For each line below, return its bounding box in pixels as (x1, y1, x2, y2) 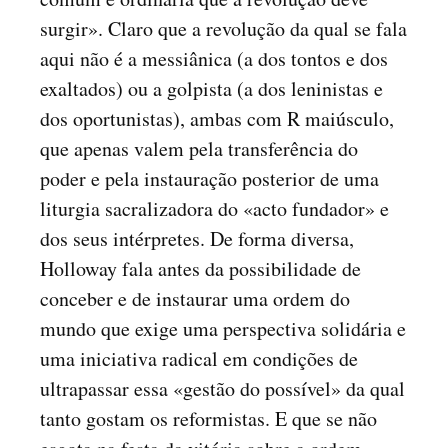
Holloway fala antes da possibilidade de (40, 255, 361, 282)
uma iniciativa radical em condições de (40, 345, 358, 372)
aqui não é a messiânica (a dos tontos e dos (40, 45, 388, 72)
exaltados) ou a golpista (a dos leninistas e (40, 75, 383, 102)
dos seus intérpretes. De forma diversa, (40, 225, 354, 252)
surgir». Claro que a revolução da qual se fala (40, 15, 407, 42)
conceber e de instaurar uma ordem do (40, 285, 350, 312)
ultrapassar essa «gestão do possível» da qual (40, 375, 405, 402)
